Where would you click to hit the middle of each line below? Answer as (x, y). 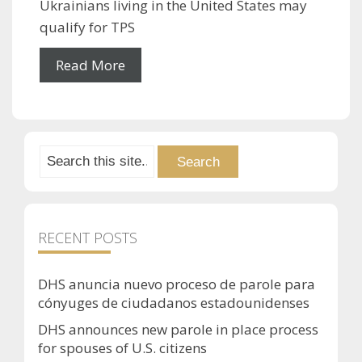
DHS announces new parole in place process (178, 330)
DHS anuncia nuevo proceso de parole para (177, 284)
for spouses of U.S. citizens (122, 348)
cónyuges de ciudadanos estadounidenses (174, 303)
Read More (90, 65)
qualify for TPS (87, 27)
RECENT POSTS (88, 238)
